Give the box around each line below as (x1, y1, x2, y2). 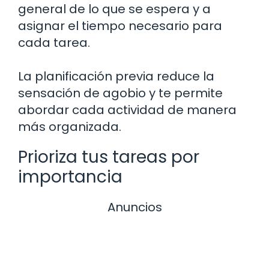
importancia (18, 165, 122, 189)
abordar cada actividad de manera (18, 101, 237, 118)
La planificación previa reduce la (18, 67, 214, 85)
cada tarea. (18, 34, 90, 51)
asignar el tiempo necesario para (18, 17, 222, 34)
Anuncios (107, 198, 162, 216)
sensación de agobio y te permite (18, 84, 223, 101)
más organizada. (18, 118, 121, 135)
